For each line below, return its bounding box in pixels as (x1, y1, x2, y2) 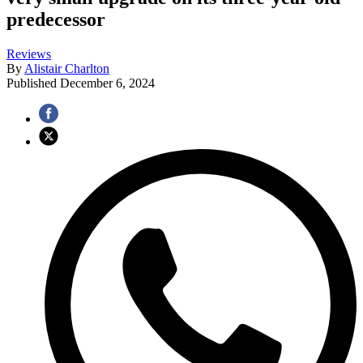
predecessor (6, 9, 105, 31)
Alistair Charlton (24, 62, 109, 76)
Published (6, 76, 60, 91)
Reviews (6, 47, 51, 62)
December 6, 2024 (60, 76, 155, 91)
